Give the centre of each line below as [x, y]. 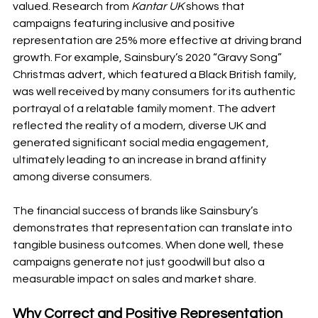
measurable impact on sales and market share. [135, 279]
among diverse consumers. [82, 177]
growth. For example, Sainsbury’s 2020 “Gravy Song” [148, 58]
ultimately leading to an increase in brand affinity [141, 160]
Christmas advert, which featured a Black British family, [156, 75]
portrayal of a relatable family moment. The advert [146, 109]
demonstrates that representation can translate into [154, 228]
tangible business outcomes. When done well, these [149, 245]
